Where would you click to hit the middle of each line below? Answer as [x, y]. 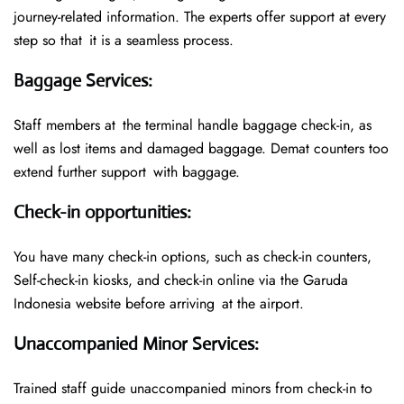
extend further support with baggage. [127, 172]
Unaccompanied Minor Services [134, 344]
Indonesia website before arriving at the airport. [159, 304]
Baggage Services [81, 81]
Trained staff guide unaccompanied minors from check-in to [193, 389]
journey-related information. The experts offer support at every [200, 17]
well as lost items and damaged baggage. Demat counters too [201, 149]
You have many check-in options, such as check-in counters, [193, 257]
